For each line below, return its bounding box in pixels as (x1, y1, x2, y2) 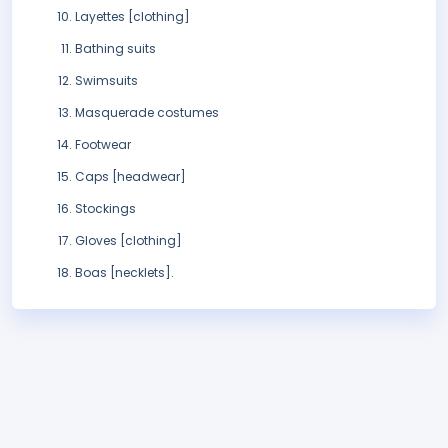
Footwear (75, 136, 131, 154)
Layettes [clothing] (75, 8, 190, 26)
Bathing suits (75, 40, 156, 58)
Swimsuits (75, 72, 138, 90)
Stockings (75, 200, 136, 218)
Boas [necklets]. (75, 264, 174, 282)
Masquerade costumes (75, 104, 219, 122)
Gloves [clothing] (75, 232, 182, 250)
